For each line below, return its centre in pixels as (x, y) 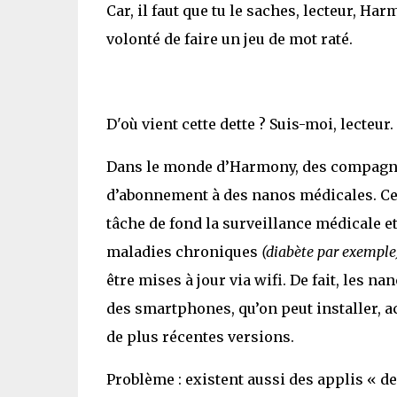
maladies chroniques (183, 251)
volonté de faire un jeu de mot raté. (229, 39)
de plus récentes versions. (200, 336)
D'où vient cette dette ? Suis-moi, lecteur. (249, 124)
